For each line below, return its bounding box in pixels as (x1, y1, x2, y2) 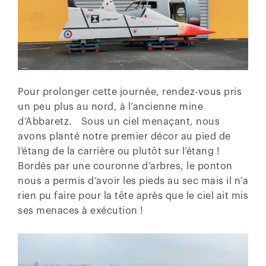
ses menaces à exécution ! (18, 205, 144, 216)
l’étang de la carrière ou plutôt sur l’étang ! (18, 146, 220, 156)
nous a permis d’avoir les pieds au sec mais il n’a (18, 176, 248, 186)
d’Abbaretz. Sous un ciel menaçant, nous (18, 116, 220, 126)
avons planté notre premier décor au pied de (18, 131, 231, 141)
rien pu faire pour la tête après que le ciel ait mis (18, 191, 248, 201)
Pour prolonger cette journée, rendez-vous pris (18, 87, 242, 97)
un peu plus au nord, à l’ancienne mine (18, 102, 203, 112)
